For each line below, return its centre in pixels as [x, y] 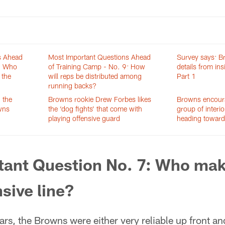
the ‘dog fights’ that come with [95, 109]
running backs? [73, 86]
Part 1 [186, 76]
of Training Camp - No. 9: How [97, 67]
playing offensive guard [84, 118]
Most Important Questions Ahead [100, 57]
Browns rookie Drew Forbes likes [100, 99]
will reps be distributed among [95, 76]
